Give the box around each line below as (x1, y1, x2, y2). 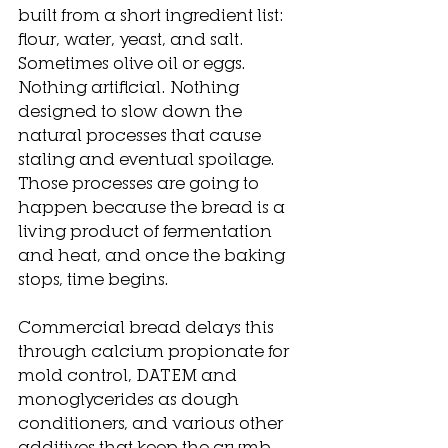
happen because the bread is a (18, 196, 289, 216)
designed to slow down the (18, 100, 246, 120)
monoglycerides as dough (18, 388, 243, 408)
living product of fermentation (18, 220, 276, 240)
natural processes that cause (18, 124, 265, 144)
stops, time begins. (18, 268, 169, 288)
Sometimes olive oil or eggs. (18, 52, 250, 72)
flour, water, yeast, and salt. (18, 28, 248, 48)
